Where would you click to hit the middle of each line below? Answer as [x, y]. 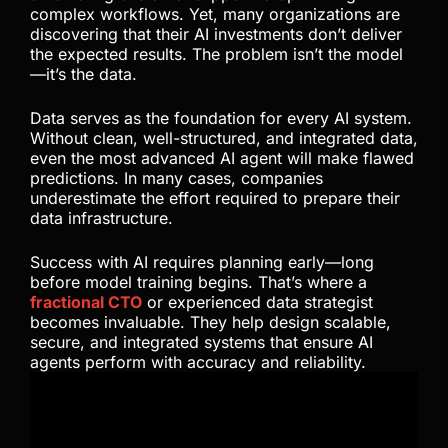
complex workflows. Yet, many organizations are [215, 14]
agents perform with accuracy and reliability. [198, 362]
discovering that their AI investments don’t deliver [216, 34]
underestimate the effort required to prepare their [215, 198]
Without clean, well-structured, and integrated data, [224, 138]
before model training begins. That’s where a [198, 282]
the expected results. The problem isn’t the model [216, 54]
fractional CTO [86, 302]
